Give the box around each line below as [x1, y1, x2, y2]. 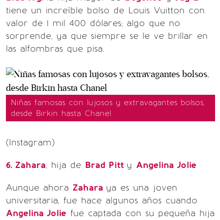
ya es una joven [106, 182, 177, 193]
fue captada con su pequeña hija [66, 207, 215, 219]
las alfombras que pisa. [6, 43, 104, 54]
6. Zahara [6, 159, 46, 170]
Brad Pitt [85, 159, 127, 170]
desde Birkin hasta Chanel [11, 108, 111, 118]
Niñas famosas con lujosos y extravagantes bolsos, [11, 97, 205, 107]
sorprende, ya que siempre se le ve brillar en [6, 30, 208, 41]
